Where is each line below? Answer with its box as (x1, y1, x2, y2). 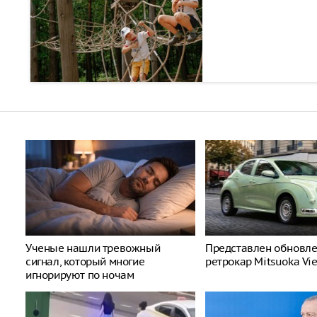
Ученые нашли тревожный (25, 241, 161, 255)
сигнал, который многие (25, 255, 145, 268)
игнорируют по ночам (25, 268, 134, 282)
